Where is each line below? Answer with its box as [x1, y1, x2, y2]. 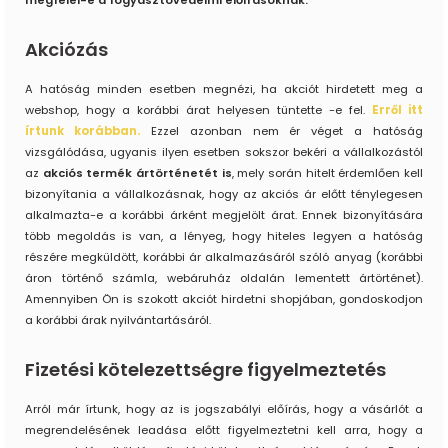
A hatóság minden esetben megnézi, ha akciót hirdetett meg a [25, 81, 423, 98]
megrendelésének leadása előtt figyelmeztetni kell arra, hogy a [25, 422, 423, 439]
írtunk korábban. [25, 123, 140, 140]
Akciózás [25, 37, 108, 63]
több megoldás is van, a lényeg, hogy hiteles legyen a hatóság [25, 228, 423, 245]
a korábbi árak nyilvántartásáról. [25, 312, 211, 329]
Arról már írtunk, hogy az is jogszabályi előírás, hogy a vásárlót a [25, 401, 423, 418]
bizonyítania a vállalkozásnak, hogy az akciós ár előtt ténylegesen [25, 186, 423, 203]
